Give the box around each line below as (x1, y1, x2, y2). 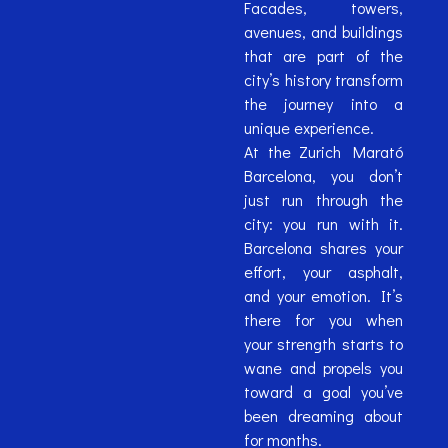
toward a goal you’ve (243, 381, 404, 403)
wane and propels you (243, 357, 404, 379)
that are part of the (243, 45, 404, 67)
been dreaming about (243, 405, 404, 427)
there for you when (243, 309, 404, 331)
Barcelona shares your (243, 237, 404, 259)
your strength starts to (243, 333, 404, 355)
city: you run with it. (243, 213, 404, 235)
